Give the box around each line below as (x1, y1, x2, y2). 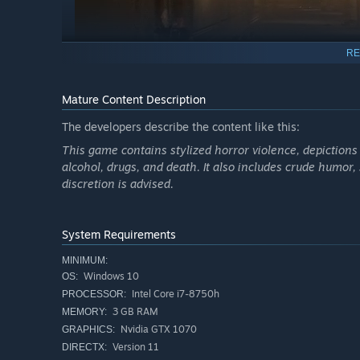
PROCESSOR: (62, 288, 126, 301)
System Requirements (62, 227, 176, 242)
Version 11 (110, 341, 159, 354)
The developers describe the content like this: (62, 120, 300, 134)
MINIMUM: (62, 255, 108, 267)
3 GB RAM (110, 305, 158, 318)
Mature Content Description (62, 92, 206, 107)
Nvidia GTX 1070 (118, 323, 197, 336)
